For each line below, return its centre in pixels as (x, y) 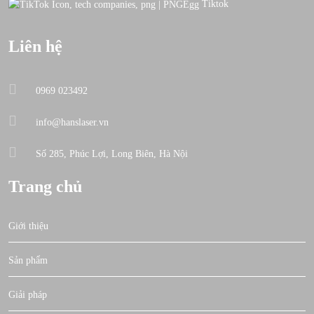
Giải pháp (28, 294)
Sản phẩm (28, 260)
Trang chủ (45, 186)
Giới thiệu (28, 226)
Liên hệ (35, 46)
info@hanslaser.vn (71, 122)
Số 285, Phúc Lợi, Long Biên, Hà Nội (110, 153)
